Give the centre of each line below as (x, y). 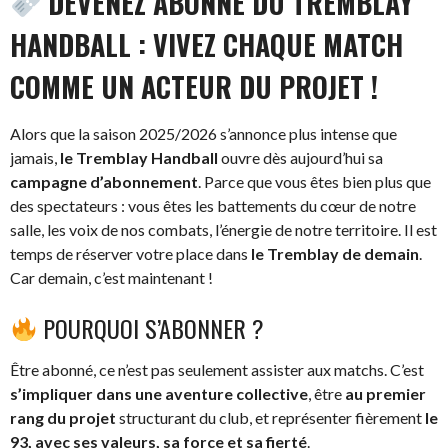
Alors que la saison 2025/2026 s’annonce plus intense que (203, 133)
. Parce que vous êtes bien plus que (314, 181)
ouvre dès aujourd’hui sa (300, 157)
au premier (385, 393)
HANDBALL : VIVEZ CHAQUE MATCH (206, 44)
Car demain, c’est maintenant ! (111, 277)
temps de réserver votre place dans (130, 253)
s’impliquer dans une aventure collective (159, 393)
